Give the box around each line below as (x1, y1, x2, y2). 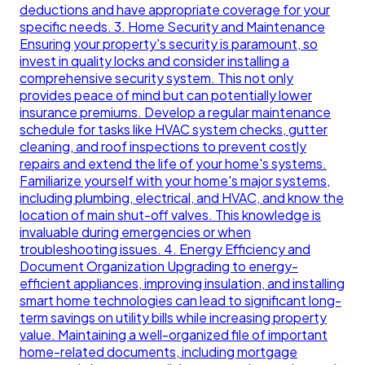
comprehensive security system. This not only (20, 69, 293, 87)
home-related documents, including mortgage (20, 343, 297, 361)
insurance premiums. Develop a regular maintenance (20, 103, 331, 121)
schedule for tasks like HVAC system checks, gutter (20, 121, 328, 139)
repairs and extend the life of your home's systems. (20, 155, 327, 173)
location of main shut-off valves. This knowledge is (20, 206, 321, 224)
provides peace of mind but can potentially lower (20, 86, 312, 104)
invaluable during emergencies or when (20, 223, 251, 241)
